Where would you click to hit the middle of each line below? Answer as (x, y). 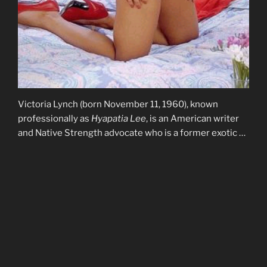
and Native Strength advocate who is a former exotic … (132, 133)
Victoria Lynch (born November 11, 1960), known (118, 105)
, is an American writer (193, 119)
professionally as (55, 119)
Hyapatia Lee (119, 119)
